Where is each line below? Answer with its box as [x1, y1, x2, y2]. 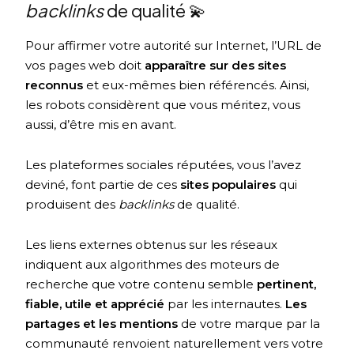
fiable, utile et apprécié [25, 296, 165, 312]
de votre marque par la [178, 316, 321, 332]
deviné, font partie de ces [25, 177, 181, 193]
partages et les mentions [25, 316, 179, 332]
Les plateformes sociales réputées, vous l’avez [25, 157, 302, 173]
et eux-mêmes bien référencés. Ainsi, [83, 77, 310, 93]
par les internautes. [164, 296, 286, 312]
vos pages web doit [25, 58, 145, 73]
